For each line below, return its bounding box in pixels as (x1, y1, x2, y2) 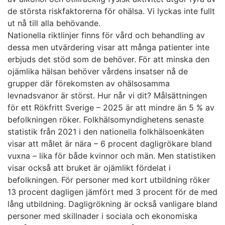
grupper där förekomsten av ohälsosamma (8, 78, 170, 89)
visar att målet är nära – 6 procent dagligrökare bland (8, 139, 212, 149)
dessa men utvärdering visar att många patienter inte (8, 42, 209, 53)
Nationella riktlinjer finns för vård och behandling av (8, 30, 205, 41)
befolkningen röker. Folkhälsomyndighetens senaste (8, 115, 204, 125)
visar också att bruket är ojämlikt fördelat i (8, 163, 171, 173)
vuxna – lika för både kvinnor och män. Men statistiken (8, 151, 215, 161)
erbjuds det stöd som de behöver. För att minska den (8, 54, 209, 65)
